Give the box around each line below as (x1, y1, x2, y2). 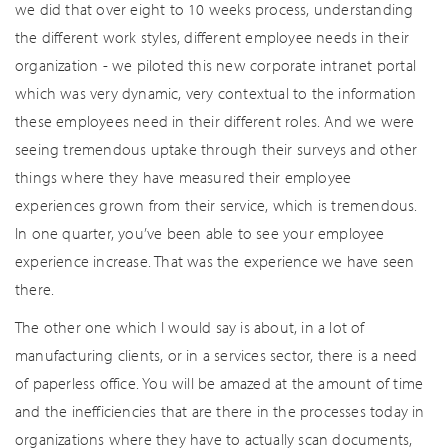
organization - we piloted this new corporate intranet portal (15, 55, 417, 75)
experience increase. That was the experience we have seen (15, 251, 415, 271)
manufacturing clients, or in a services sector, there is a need (15, 345, 418, 365)
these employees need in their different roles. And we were (15, 111, 415, 131)
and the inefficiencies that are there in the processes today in (15, 401, 425, 421)
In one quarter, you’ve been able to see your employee (15, 223, 385, 243)
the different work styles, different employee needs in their (15, 27, 410, 47)
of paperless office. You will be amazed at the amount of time (15, 373, 424, 393)
